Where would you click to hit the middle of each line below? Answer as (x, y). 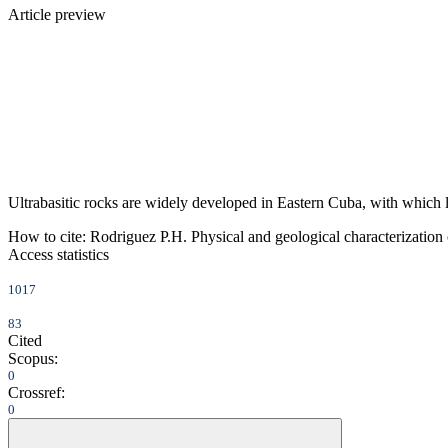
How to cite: (47, 236)
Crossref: (36, 392)
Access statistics (58, 254)
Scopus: (33, 358)
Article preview (57, 14)
